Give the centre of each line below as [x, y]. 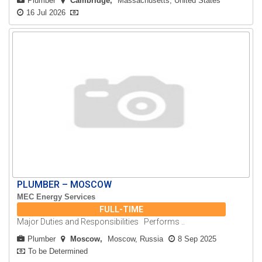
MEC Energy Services [56, 197]
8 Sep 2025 [197, 239]
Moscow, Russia [136, 239]
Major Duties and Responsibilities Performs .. [101, 222]
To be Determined [58, 251]
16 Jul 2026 [46, 13]
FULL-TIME [122, 210]
